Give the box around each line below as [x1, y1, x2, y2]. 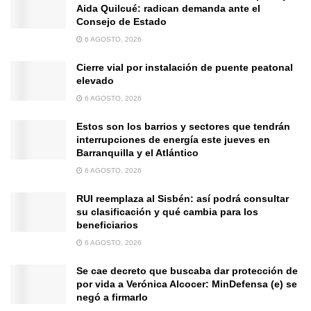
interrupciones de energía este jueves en [76, 134, 270, 145]
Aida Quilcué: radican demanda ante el [76, 3, 260, 14]
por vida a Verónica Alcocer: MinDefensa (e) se [76, 278, 297, 289]
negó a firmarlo [76, 292, 148, 303]
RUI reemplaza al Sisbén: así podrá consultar [76, 193, 289, 204]
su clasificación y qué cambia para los [76, 206, 258, 217]
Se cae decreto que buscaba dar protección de [76, 265, 298, 276]
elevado [76, 75, 114, 86]
